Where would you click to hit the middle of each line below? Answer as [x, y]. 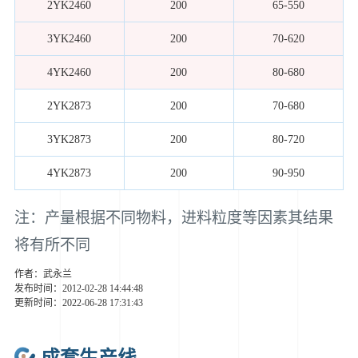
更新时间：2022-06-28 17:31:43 [78, 303]
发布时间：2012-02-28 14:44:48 [78, 289]
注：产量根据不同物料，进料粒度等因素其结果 [173, 217]
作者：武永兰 [43, 274]
